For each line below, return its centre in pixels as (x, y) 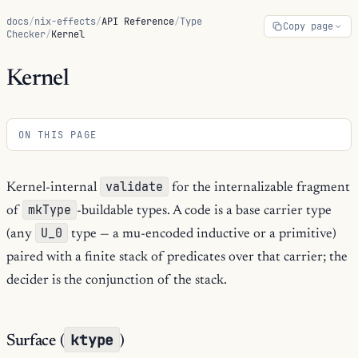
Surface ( (36, 341)
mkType (49, 209)
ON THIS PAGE (57, 135)
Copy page (308, 27)
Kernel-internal (53, 188)
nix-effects (65, 22)
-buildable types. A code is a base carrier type (204, 211)
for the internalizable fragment (259, 188)
